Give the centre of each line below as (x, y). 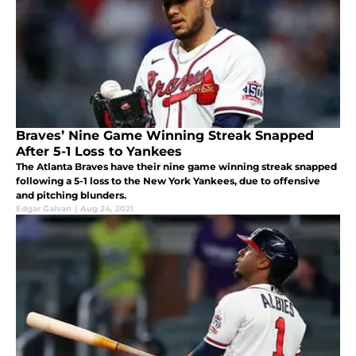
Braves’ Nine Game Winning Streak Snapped (165, 135)
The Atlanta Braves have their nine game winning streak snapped (176, 166)
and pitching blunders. (71, 195)
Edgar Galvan (44, 208)
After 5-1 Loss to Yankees (99, 151)
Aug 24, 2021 (107, 208)
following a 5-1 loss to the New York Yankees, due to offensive (168, 180)
